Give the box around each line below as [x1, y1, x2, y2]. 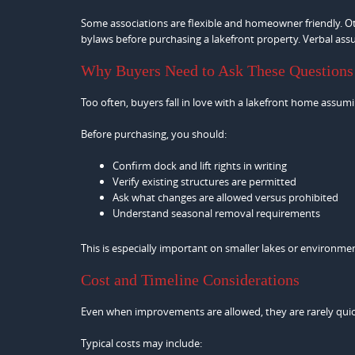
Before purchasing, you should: [81, 127, 227, 142]
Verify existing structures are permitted [113, 174, 296, 189]
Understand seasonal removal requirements [113, 206, 320, 221]
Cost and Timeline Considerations [81, 271, 300, 289]
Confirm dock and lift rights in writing [113, 158, 287, 174]
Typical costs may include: [81, 336, 202, 351]
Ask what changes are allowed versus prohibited [113, 190, 338, 205]
